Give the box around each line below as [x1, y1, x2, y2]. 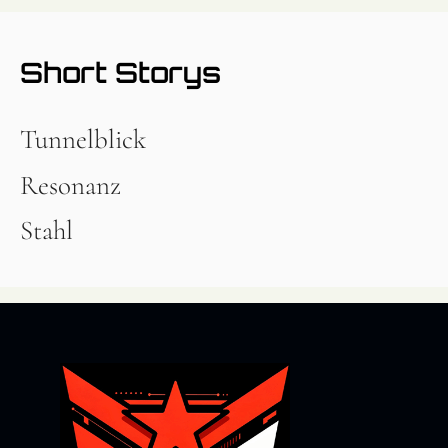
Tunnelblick [20, 123, 146, 157]
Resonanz [20, 168, 121, 202]
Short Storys [20, 55, 221, 91]
